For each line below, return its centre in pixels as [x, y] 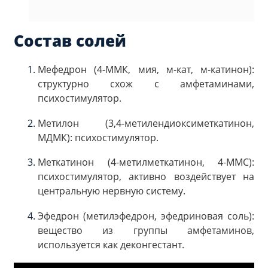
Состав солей [70, 41]
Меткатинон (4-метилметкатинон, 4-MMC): [146, 162]
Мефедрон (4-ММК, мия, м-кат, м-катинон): [146, 70]
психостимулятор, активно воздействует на [146, 177]
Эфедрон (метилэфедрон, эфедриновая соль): [146, 216]
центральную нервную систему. [112, 191]
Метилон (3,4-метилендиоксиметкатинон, [146, 123]
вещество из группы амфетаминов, [146, 230]
